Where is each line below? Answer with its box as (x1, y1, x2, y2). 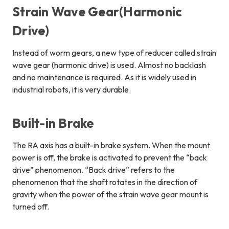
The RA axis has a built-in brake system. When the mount (12, 140, 210, 151)
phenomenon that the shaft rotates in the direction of (12, 177, 197, 188)
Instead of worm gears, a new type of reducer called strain (12, 48, 216, 58)
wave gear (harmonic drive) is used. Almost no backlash (12, 60, 206, 71)
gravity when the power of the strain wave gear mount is (12, 189, 209, 200)
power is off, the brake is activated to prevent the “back (12, 152, 207, 163)
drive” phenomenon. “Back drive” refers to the (12, 165, 175, 175)
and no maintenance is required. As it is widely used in (12, 72, 196, 83)
